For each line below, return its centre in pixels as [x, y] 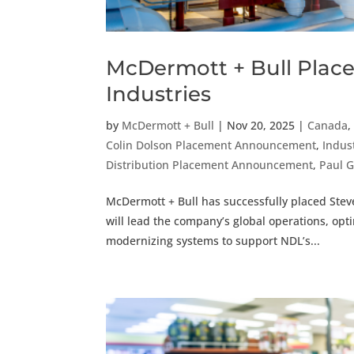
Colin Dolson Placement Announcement [211, 145]
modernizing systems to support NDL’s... [213, 240]
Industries [159, 94]
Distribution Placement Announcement [210, 164]
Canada [328, 125]
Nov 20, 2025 [261, 125]
